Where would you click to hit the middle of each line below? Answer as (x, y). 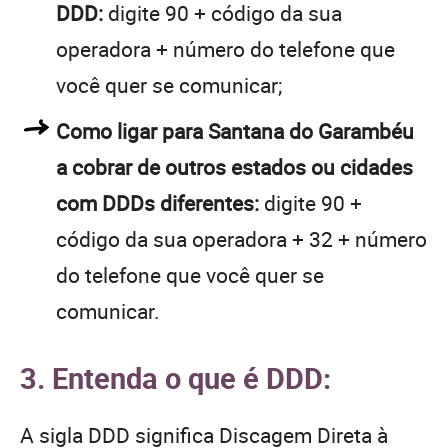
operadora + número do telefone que (225, 48)
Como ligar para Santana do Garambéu (235, 130)
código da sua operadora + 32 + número (241, 238)
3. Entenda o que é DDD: (175, 377)
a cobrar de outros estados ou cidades (234, 166)
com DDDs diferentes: (157, 202)
